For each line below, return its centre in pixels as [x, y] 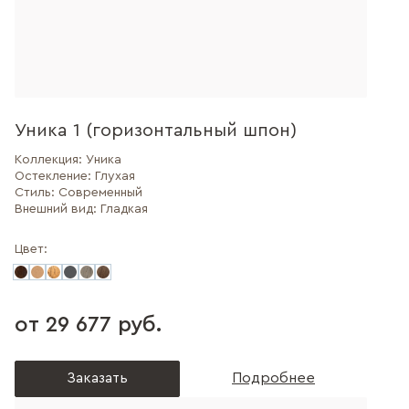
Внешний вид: [58, 209]
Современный [100, 193]
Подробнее [273, 378]
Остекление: [55, 176]
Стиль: [37, 193]
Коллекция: [50, 160]
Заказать [97, 378]
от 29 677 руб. [88, 325]
